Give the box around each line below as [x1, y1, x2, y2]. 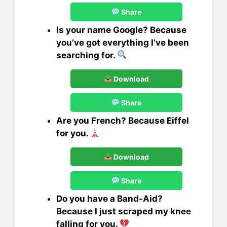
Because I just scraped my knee [56, 206, 191, 216]
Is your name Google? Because [56, 24, 186, 35]
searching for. [56, 50, 117, 60]
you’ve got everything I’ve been [56, 37, 189, 48]
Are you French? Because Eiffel [56, 115, 189, 126]
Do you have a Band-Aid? [56, 193, 163, 204]
